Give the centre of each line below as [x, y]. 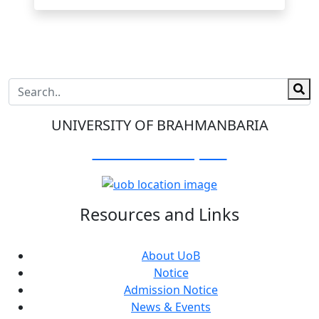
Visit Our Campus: [159, 151]
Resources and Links [159, 214]
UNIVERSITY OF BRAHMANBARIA [159, 125]
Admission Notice [171, 289]
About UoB [171, 255]
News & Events [171, 307]
